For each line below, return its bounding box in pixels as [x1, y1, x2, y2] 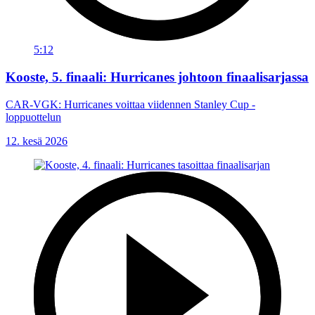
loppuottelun [6, 110, 61, 123]
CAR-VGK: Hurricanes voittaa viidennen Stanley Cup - [6, 98, 255, 110]
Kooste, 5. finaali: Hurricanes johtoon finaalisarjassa [6, 69, 309, 84]
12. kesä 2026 [6, 134, 67, 147]
